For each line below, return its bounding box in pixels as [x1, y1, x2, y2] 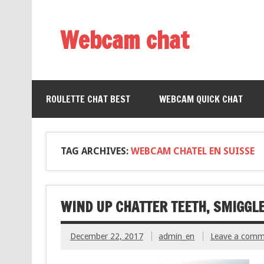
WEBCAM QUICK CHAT [159, 93, 243, 105]
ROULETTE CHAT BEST [45, 93, 130, 105]
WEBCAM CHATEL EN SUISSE [130, 146, 255, 157]
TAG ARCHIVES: [60, 146, 131, 157]
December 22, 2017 [70, 232, 143, 242]
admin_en [159, 232, 195, 242]
